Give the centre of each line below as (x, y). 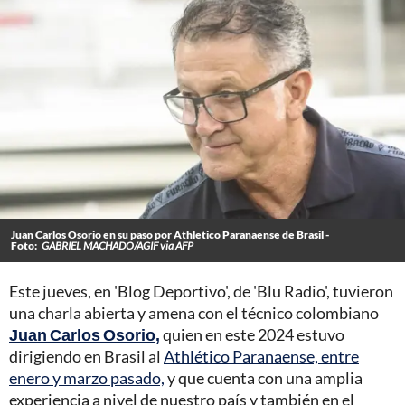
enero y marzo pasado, (87, 378)
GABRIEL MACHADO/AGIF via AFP (118, 246)
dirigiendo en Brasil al (86, 357)
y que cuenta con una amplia (264, 378)
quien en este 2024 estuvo (252, 335)
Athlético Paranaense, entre (261, 357)
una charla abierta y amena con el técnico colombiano (194, 313)
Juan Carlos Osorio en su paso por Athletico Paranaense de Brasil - (170, 235)
